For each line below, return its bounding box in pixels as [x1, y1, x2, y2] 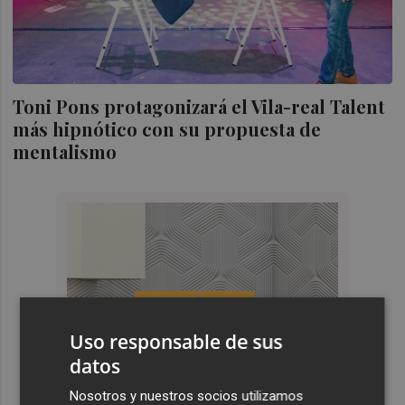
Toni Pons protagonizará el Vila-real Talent [13, 94, 386, 119]
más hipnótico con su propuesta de [13, 117, 322, 142]
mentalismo [13, 139, 118, 165]
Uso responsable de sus [70, 329, 283, 354]
